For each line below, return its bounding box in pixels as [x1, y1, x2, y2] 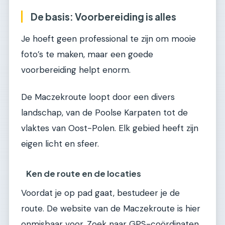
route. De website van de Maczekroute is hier [21, 203, 200, 214]
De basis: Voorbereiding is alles [31, 10, 176, 23]
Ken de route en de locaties [26, 168, 142, 179]
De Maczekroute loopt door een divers [21, 91, 175, 102]
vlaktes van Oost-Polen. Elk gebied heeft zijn [21, 122, 198, 134]
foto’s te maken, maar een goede [21, 49, 153, 60]
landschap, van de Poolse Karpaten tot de [21, 106, 188, 118]
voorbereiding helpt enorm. [21, 64, 131, 76]
